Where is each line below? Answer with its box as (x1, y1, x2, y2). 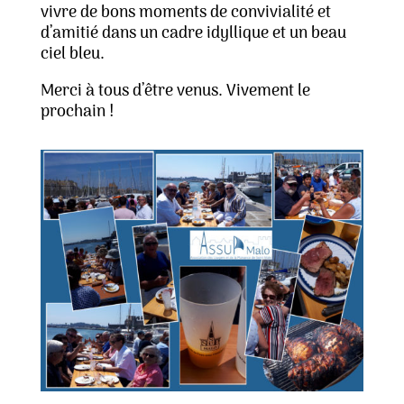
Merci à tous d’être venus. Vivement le (40, 78, 310, 105)
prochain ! (40, 99, 114, 125)
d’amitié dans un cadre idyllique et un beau (40, 21, 346, 47)
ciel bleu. (40, 41, 105, 68)
